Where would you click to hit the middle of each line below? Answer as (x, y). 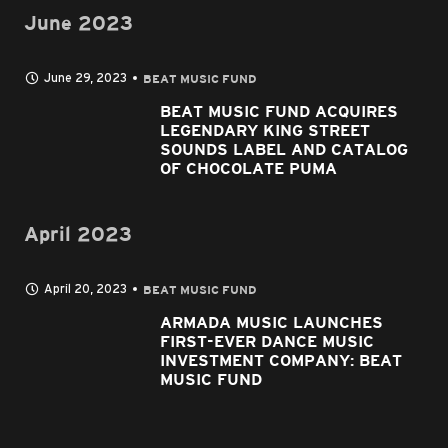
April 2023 (78, 235)
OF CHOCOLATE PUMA (248, 169)
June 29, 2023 (85, 77)
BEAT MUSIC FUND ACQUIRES (279, 112)
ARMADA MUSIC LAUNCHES (271, 323)
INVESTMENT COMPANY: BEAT (281, 361)
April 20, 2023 (85, 288)
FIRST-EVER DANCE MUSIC (267, 342)
